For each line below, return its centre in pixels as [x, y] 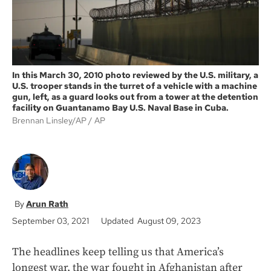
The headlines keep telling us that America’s [118, 252]
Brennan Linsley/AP [50, 121]
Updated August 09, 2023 [151, 221]
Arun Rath [47, 204]
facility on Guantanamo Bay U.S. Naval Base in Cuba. [120, 108]
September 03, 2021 [51, 221]
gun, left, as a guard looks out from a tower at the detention [135, 97]
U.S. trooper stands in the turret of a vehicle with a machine [135, 86]
